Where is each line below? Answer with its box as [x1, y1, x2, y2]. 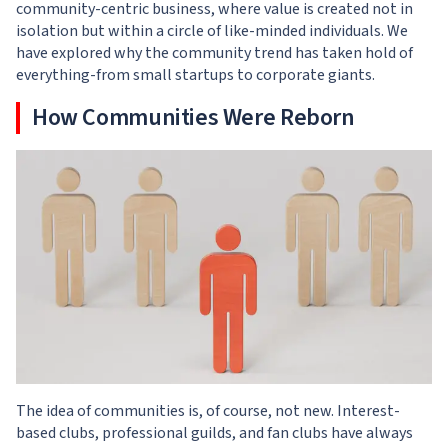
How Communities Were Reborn [32, 100, 355, 135]
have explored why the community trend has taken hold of [16, 42, 413, 64]
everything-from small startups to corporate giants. [16, 64, 375, 86]
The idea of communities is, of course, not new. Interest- [16, 400, 400, 422]
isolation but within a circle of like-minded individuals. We [16, 20, 408, 42]
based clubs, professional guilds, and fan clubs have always [16, 422, 413, 444]
